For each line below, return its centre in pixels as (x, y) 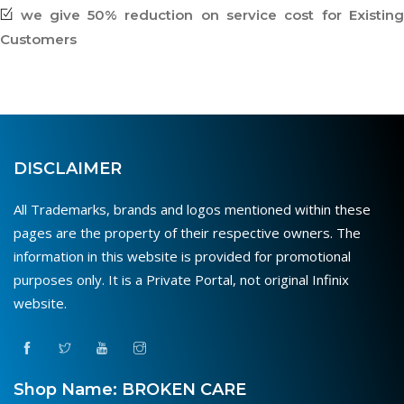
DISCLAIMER (68, 169)
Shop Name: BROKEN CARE (130, 389)
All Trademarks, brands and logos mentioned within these (192, 210)
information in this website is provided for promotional (182, 257)
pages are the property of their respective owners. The (187, 233)
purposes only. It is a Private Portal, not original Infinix (181, 280)
